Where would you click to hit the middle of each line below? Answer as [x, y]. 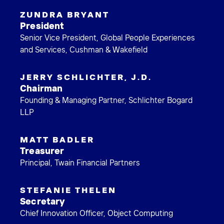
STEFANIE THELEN [68, 190]
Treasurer [42, 151]
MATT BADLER [57, 139]
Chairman [41, 88]
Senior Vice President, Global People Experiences [107, 38]
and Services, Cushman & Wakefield [84, 50]
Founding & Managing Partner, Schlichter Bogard [106, 100]
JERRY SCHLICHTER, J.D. [86, 77]
